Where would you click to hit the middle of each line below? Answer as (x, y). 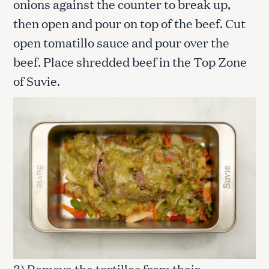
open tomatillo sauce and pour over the (121, 42)
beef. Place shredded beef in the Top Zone (130, 62)
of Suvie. (37, 81)
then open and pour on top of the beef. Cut (129, 23)
